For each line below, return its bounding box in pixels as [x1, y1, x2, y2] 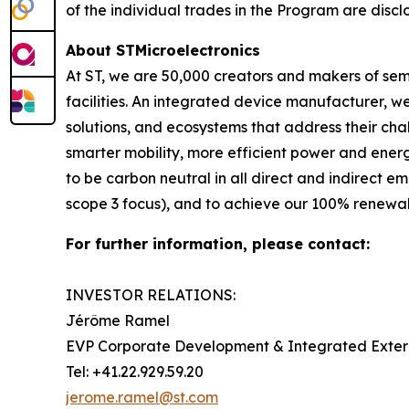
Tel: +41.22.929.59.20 [66, 362, 204, 382]
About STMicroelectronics [66, 41, 260, 60]
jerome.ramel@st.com [66, 388, 218, 407]
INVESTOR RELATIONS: [66, 286, 236, 305]
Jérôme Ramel [66, 311, 170, 330]
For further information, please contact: [66, 235, 370, 254]
